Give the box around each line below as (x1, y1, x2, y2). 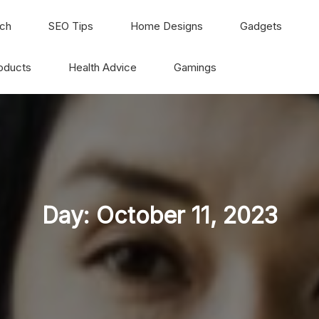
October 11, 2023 (95, 202, 278, 229)
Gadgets (240, 19, 282, 33)
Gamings (174, 61, 216, 74)
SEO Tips (48, 19, 93, 33)
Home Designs (130, 19, 203, 33)
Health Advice (68, 61, 137, 74)
